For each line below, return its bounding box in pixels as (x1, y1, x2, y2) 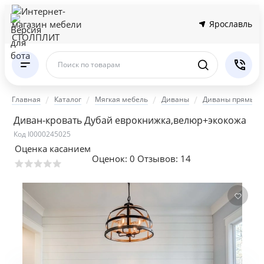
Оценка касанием (15, 143, 91, 154)
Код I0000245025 (14, 129, 71, 139)
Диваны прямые (203, 94, 259, 104)
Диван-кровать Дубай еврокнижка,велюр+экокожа (14, 114, 246, 127)
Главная (12, 94, 41, 104)
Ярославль (209, 18, 252, 29)
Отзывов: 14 (137, 153, 191, 164)
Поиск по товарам (58, 60, 120, 70)
